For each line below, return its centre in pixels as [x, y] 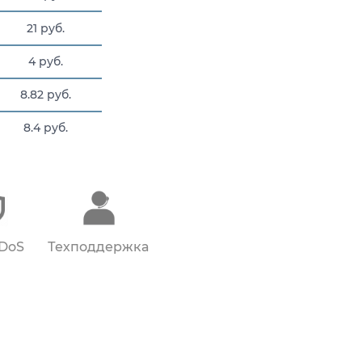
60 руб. [45, 161]
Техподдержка [98, 246]
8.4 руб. [45, 128]
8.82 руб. [45, 95]
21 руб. [45, 29]
